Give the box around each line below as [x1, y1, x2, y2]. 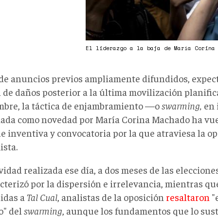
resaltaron [166, 191, 210, 203]
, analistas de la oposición [57, 191, 166, 203]
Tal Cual [27, 191, 57, 203]
